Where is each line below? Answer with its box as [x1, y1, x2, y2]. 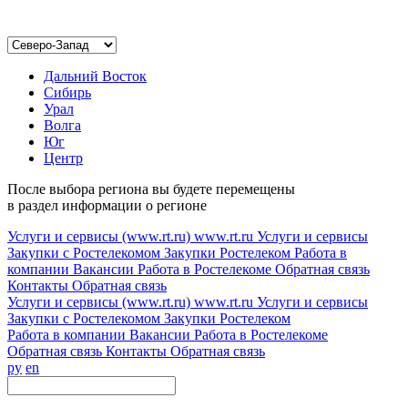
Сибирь [44, 85, 91, 100]
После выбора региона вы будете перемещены [7, 181, 295, 197]
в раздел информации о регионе [7, 198, 207, 213]
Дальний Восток [44, 68, 147, 84]
